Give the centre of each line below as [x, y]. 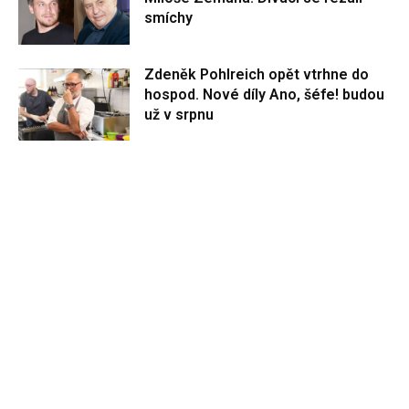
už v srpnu [179, 114]
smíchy [169, 18]
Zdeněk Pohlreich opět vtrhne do [257, 74]
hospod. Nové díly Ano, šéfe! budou [265, 94]
